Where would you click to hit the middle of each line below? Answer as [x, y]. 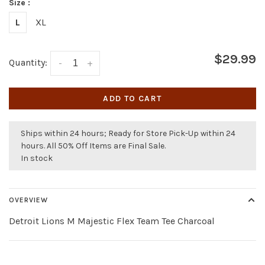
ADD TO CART [132, 99]
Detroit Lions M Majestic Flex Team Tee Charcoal [112, 221]
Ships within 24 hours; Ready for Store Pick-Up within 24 [128, 134]
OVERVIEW [28, 200]
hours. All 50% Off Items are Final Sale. [93, 146]
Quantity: [28, 62]
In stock [37, 159]
